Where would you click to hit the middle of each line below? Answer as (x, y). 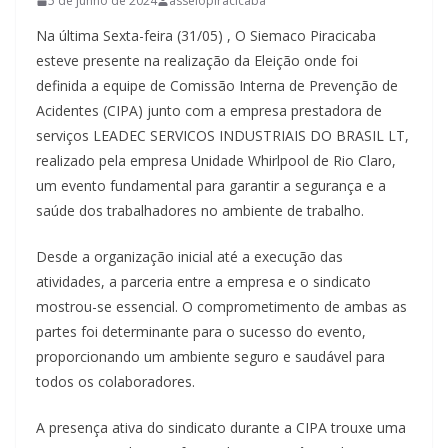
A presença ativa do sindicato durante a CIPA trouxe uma (221, 427)
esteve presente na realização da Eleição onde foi (197, 60)
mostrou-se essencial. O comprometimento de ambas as (221, 306)
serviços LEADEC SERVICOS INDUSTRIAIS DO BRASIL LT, (222, 135)
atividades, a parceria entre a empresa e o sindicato (203, 281)
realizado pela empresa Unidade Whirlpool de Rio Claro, (216, 160)
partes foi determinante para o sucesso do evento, (201, 331)
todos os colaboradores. (115, 381)
